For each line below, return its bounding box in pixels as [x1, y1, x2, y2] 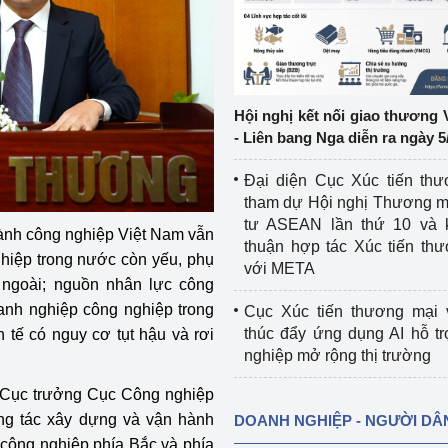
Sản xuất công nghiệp [2, 120, 157, 137]
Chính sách [2, 77, 83, 94]
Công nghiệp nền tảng [2, 34, 160, 51]
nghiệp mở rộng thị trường [243, 347, 431, 364]
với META [243, 260, 315, 277]
